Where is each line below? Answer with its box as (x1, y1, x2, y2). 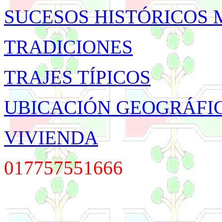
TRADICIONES (4, 36, 133, 57)
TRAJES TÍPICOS (4, 66, 151, 88)
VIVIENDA (4, 127, 98, 148)
